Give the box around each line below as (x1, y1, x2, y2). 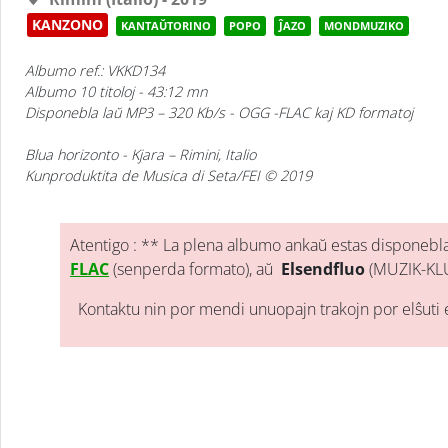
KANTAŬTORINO (121, 18, 212, 33)
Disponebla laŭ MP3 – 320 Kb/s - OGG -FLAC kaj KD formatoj (25, 103, 418, 122)
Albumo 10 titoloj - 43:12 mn (25, 82, 212, 101)
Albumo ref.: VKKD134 (25, 61, 170, 80)
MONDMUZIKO (324, 18, 405, 33)
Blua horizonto (25, 145, 119, 164)
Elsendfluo (280, 258, 365, 280)
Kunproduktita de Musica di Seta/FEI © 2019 (25, 166, 313, 185)
